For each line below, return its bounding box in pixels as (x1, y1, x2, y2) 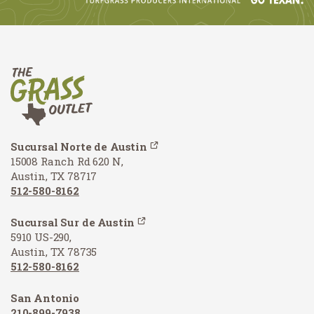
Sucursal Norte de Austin (11, 139, 147, 153)
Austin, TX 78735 (11, 245, 97, 259)
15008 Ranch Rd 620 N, (11, 154, 123, 168)
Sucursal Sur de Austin (11, 215, 135, 229)
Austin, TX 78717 (11, 169, 97, 183)
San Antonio (11, 291, 80, 305)
